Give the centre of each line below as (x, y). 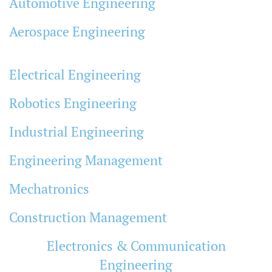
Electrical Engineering (75, 74)
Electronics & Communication (136, 245)
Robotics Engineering (73, 103)
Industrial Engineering (76, 131)
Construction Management (88, 217)
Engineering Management (86, 160)
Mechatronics (49, 188)
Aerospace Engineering (77, 31)
